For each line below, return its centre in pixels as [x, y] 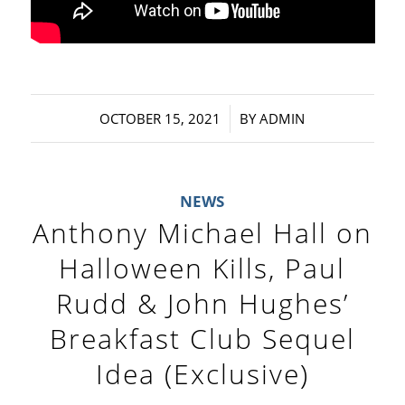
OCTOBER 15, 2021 [160, 118]
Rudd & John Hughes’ [202, 303]
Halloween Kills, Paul [202, 268]
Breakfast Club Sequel [202, 338]
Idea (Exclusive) [202, 373]
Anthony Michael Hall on [202, 232]
